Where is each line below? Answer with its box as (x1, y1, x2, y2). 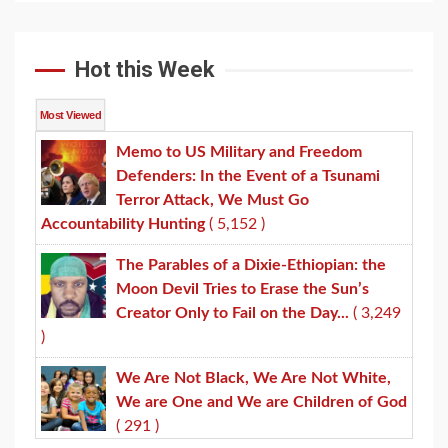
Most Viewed (40, 109, 101, 122)
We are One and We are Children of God (116, 394, 407, 411)
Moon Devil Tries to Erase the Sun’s (116, 281, 369, 298)
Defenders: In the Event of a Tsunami (116, 168, 380, 185)
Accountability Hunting (41, 216, 205, 233)
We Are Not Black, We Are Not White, (116, 370, 391, 387)
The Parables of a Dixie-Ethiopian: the (116, 257, 386, 274)
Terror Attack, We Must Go (116, 192, 309, 209)
